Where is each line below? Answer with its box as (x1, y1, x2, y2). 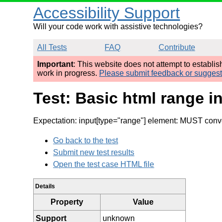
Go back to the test (53, 136, 118, 145)
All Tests (37, 43, 67, 52)
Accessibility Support (33, 4, 180, 22)
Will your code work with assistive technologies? (33, 22, 203, 31)
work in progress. (37, 69, 100, 77)
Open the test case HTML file (53, 160, 155, 168)
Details (35, 182, 55, 190)
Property (51, 197, 84, 206)
